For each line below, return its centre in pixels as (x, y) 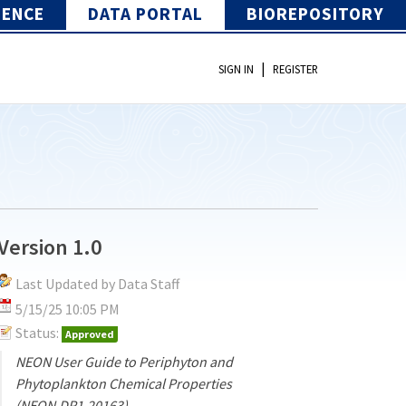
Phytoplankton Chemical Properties (124, 383)
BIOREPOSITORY (315, 13)
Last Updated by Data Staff (98, 283)
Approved (90, 333)
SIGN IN (236, 69)
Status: (38, 332)
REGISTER (295, 69)
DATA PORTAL (145, 13)
